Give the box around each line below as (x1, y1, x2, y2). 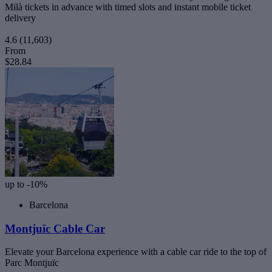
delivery (5, 13, 36, 23)
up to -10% (5, 179, 47, 189)
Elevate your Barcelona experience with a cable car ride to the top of (5, 246, 267, 257)
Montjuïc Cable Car (5, 222, 105, 235)
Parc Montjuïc (5, 257, 59, 268)
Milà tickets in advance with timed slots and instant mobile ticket (5, 2, 251, 12)
